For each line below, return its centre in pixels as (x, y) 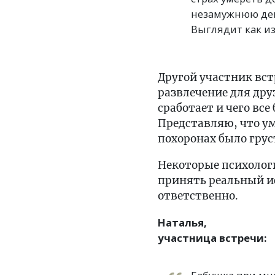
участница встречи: (212, 238)
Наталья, (182, 222)
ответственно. (198, 196)
